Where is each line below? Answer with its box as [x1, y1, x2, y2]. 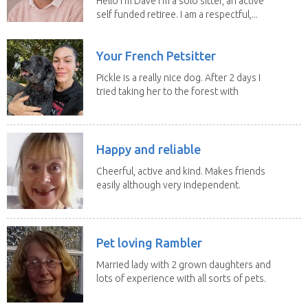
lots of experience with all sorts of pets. [96, 272, 266, 284]
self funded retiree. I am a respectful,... [96, 8, 258, 20]
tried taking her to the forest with [96, 85, 239, 97]
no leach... [96, 99, 139, 111]
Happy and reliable [96, 142, 201, 156]
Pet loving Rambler [96, 235, 202, 250]
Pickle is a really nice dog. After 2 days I [96, 71, 261, 83]
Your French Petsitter [96, 48, 216, 63]
